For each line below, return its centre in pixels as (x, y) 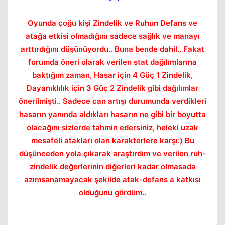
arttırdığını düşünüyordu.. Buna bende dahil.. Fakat (113, 49)
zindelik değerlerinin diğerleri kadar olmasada (113, 166)
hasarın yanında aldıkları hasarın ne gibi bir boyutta (113, 114)
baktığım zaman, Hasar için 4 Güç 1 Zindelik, (113, 75)
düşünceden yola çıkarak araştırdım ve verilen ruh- (113, 153)
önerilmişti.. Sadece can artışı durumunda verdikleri (113, 101)
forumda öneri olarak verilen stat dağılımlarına (113, 62)
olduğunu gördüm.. (113, 193)
